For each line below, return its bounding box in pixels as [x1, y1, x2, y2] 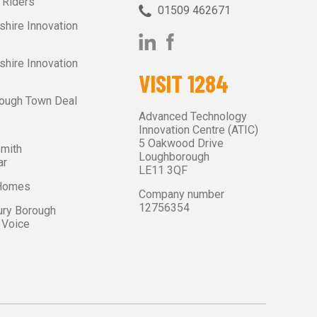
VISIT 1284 [139, 69, 229, 98]
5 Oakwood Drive [139, 137, 224, 150]
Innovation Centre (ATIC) [139, 123, 258, 137]
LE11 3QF [139, 163, 188, 177]
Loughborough [139, 150, 209, 163]
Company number [139, 188, 224, 201]
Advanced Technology [139, 110, 247, 123]
